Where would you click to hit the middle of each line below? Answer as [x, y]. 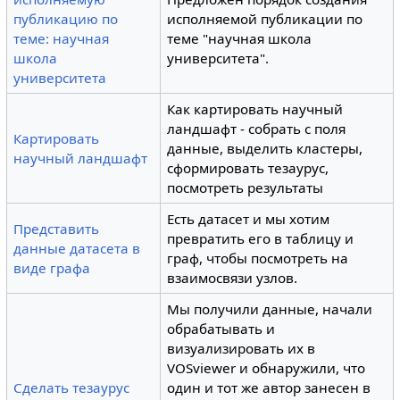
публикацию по [66, 18]
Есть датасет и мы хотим [249, 218]
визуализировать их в [242, 348]
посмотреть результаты [246, 187]
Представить [57, 228]
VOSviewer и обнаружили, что [267, 367]
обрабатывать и [221, 328]
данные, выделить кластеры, [265, 148]
